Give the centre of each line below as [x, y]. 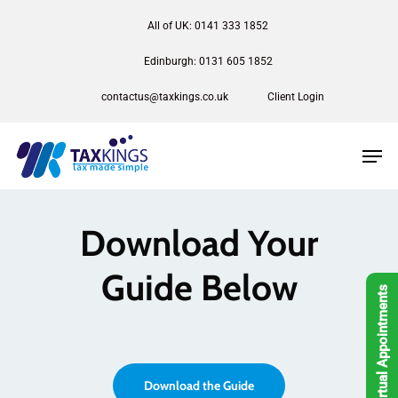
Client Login [295, 97]
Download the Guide [199, 385]
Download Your [199, 243]
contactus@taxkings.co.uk [164, 97]
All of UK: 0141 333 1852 [208, 26]
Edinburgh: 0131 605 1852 [208, 61]
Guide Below [199, 287]
